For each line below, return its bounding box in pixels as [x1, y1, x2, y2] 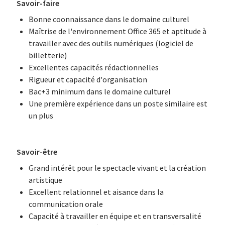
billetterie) [28, 50, 67, 60]
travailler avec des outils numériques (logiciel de [28, 38, 193, 48]
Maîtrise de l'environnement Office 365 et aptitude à [28, 26, 206, 36]
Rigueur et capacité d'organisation [28, 74, 147, 84]
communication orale [28, 199, 103, 209]
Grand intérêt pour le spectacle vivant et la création [28, 163, 206, 173]
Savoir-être [16, 147, 57, 157]
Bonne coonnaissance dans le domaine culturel [28, 14, 189, 24]
